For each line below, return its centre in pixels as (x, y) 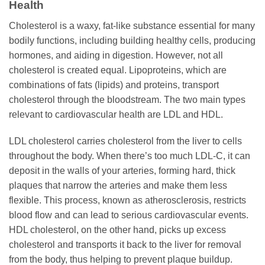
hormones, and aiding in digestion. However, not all (116, 55)
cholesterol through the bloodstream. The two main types (127, 99)
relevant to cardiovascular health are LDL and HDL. (116, 114)
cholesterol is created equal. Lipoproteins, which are (118, 70)
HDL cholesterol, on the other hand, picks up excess (117, 230)
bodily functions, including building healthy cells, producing (132, 40)
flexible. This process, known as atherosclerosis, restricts (127, 201)
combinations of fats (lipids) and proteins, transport (114, 85)
